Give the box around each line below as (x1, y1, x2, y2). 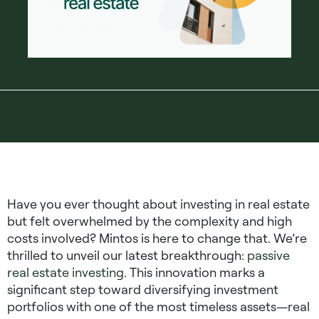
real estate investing (7, 264, 124, 281)
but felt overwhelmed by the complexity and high (7, 213, 292, 229)
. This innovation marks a (124, 264, 265, 281)
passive (247, 247, 290, 263)
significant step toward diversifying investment (7, 281, 278, 298)
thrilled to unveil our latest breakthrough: (7, 247, 247, 263)
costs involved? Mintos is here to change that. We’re (7, 230, 307, 246)
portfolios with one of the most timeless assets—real (7, 298, 310, 315)
